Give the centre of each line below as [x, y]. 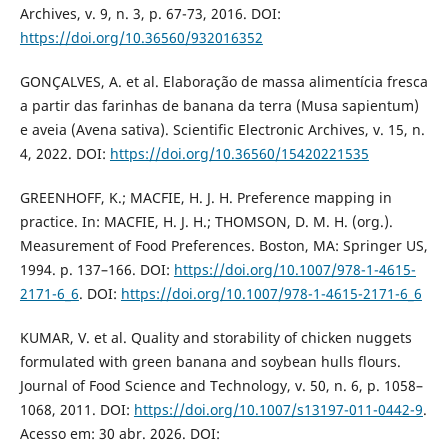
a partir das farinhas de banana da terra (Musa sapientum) [219, 106]
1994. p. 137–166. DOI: [96, 270]
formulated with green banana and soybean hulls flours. [210, 362]
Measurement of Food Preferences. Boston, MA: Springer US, [223, 246]
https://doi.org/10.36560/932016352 [141, 38]
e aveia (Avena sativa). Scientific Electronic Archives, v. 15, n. [222, 130]
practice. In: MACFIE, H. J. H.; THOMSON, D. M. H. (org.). [206, 222]
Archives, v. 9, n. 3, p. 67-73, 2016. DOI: [150, 14]
